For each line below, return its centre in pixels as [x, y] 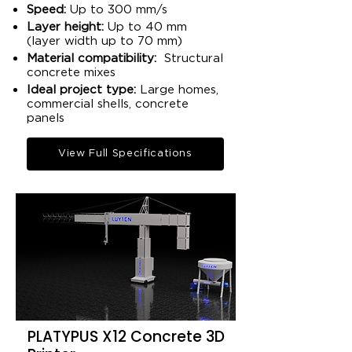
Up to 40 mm [145, 27]
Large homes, [177, 90]
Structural [190, 59]
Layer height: [65, 27]
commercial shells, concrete [108, 104]
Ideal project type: [81, 90]
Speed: [46, 10]
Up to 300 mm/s [117, 10]
